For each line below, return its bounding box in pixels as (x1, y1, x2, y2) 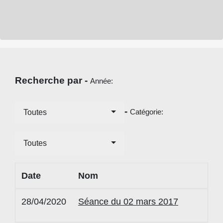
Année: (90, 76, 115, 85)
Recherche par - (15, 75, 90, 86)
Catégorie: (130, 107, 165, 116)
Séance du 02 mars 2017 (78, 196, 178, 207)
